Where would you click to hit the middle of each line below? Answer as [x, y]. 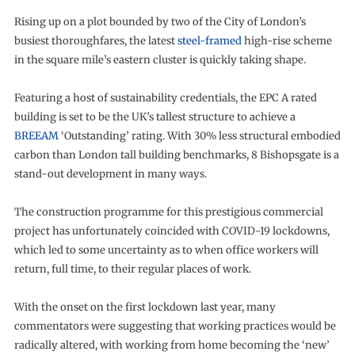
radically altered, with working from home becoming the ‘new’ [172, 345]
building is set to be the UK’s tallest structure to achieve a [155, 117]
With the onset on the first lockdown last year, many [145, 307]
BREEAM [36, 136]
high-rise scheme [286, 41]
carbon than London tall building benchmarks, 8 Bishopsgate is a [176, 155]
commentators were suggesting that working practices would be [175, 326]
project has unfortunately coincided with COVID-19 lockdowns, [172, 231]
